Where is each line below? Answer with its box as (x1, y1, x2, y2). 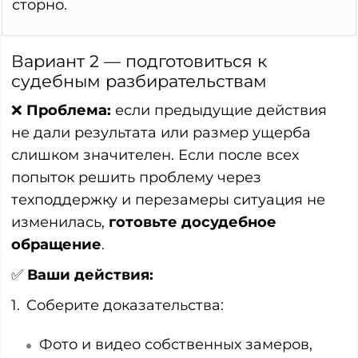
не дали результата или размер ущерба (11, 123, 311, 141)
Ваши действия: (27, 265, 153, 284)
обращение (11, 235, 101, 253)
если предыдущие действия (111, 101, 327, 119)
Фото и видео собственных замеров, (39, 335, 312, 353)
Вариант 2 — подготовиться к (11, 50, 267, 71)
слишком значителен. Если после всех (11, 145, 299, 164)
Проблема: (26, 101, 111, 119)
